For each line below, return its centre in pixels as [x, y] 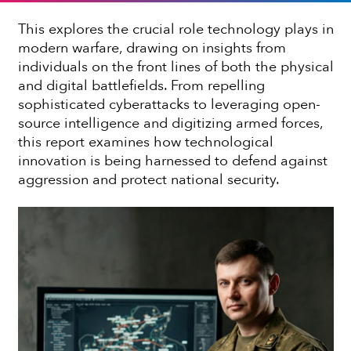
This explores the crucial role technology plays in [175, 29]
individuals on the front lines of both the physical [175, 67]
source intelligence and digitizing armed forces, [170, 123]
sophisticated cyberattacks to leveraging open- [169, 104]
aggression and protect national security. [148, 179]
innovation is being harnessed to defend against [172, 161]
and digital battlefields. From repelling [141, 85]
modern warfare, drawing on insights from [152, 48]
